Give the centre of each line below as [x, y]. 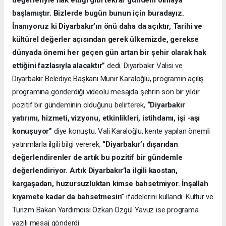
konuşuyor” [32, 131]
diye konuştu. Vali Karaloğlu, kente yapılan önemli [131, 131]
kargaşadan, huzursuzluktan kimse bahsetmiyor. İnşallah [110, 183]
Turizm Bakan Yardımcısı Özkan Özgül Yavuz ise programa [105, 210]
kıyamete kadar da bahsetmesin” [68, 196]
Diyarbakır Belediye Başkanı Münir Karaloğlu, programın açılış [108, 78]
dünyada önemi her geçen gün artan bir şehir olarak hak [109, 52]
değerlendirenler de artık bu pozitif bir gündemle [97, 157]
